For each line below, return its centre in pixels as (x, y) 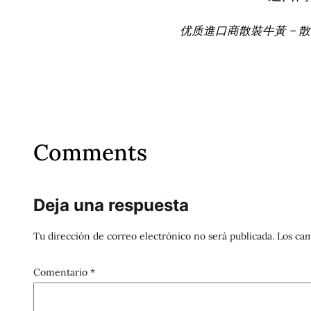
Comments (90, 153)
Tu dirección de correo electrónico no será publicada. (154, 236)
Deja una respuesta (111, 205)
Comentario (62, 272)
